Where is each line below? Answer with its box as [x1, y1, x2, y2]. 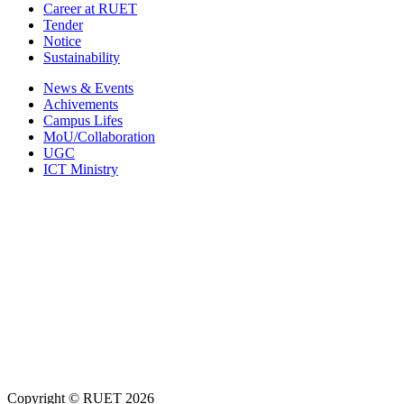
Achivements [43, 96, 118, 112]
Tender [43, 17, 83, 32]
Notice [43, 33, 81, 49]
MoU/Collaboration [43, 129, 155, 144]
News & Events [43, 80, 133, 96]
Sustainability [43, 50, 120, 65]
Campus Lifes [43, 113, 123, 128]
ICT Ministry [43, 161, 118, 177]
